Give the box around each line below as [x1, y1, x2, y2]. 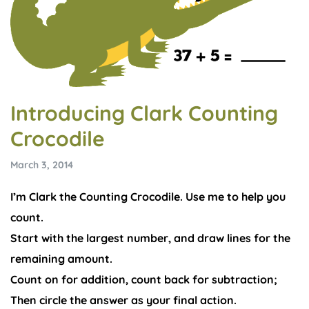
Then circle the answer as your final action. [10, 292, 239, 307]
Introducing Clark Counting [10, 99, 278, 126]
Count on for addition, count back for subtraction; [10, 272, 277, 286]
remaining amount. [10, 251, 112, 266]
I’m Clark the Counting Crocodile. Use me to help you [10, 189, 286, 203]
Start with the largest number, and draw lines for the [10, 230, 290, 245]
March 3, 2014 [10, 158, 73, 171]
